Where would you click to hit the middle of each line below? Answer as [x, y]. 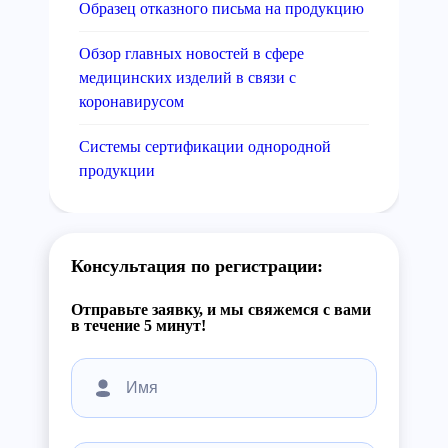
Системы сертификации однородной [205, 147]
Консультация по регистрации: [197, 266]
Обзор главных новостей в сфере [191, 54]
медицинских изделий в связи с [187, 78]
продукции [117, 171]
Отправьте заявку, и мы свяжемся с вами [221, 310]
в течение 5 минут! [138, 326]
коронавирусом [131, 102]
